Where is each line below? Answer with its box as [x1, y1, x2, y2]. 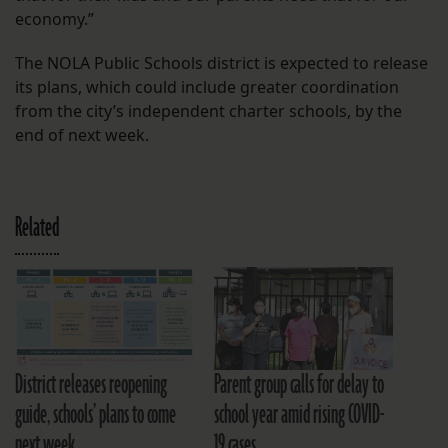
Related [15, 210, 59, 247]
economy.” [15, 8, 94, 31]
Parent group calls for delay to [214, 366, 384, 403]
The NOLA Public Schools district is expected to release [15, 52, 428, 75]
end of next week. [15, 124, 149, 147]
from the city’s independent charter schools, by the [15, 100, 402, 123]
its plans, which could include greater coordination [15, 76, 399, 99]
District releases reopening [15, 366, 167, 403]
